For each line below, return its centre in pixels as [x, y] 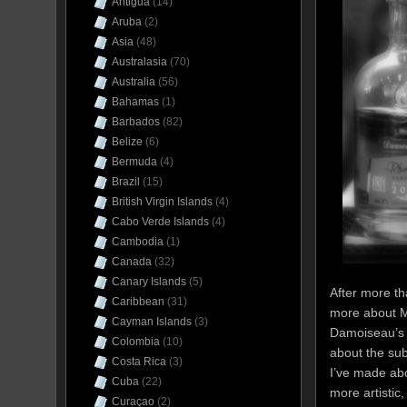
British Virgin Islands [162, 202]
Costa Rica [139, 362]
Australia [134, 82]
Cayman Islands [152, 322]
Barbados [136, 122]
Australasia [139, 62]
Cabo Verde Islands [160, 222]
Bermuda [134, 162]
